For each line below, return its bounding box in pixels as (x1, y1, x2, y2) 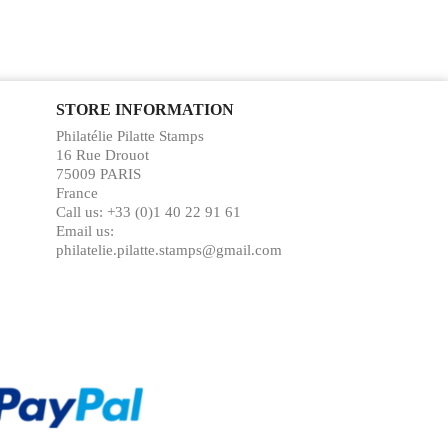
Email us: (55, 222, 114, 240)
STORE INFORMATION (55, 101, 234, 119)
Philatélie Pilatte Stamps (55, 127, 204, 145)
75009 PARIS (55, 165, 141, 183)
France (55, 184, 98, 202)
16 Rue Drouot (55, 146, 149, 164)
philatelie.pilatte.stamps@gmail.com (55, 241, 282, 259)
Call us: (55, 203, 107, 221)
